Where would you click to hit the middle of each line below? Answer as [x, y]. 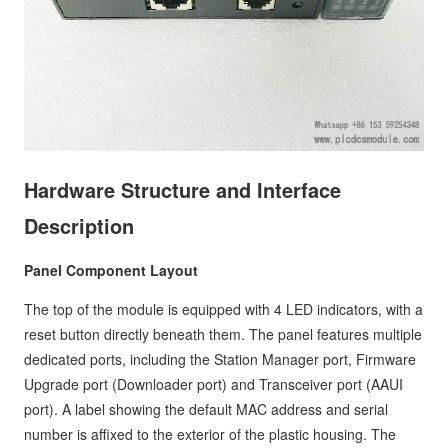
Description [79, 226]
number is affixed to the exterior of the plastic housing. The [210, 434]
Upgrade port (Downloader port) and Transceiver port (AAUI [213, 384]
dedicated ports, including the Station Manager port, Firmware [220, 359]
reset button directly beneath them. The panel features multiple [223, 334]
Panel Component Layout [111, 270]
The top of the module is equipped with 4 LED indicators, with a [223, 309]
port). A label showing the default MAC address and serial [206, 409]
